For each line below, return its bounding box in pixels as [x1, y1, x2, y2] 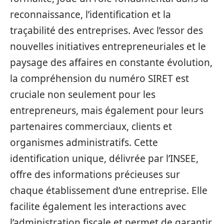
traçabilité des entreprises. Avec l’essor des [10, 24, 203, 37]
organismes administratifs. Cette [10, 136, 158, 149]
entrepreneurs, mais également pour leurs [10, 104, 203, 117]
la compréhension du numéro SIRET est [10, 72, 189, 85]
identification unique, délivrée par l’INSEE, [10, 152, 198, 165]
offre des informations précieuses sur [10, 168, 180, 181]
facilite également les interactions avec [10, 200, 186, 213]
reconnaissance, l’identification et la [10, 8, 171, 21]
